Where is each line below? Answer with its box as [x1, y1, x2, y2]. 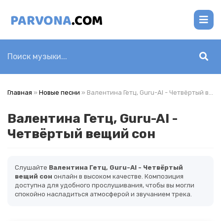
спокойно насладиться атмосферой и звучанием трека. [15, 190, 192, 198]
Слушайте [15, 164, 49, 171]
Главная [7, 89, 32, 96]
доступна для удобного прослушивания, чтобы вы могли [15, 182, 194, 189]
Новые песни [39, 89, 80, 96]
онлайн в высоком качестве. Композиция [52, 173, 184, 180]
